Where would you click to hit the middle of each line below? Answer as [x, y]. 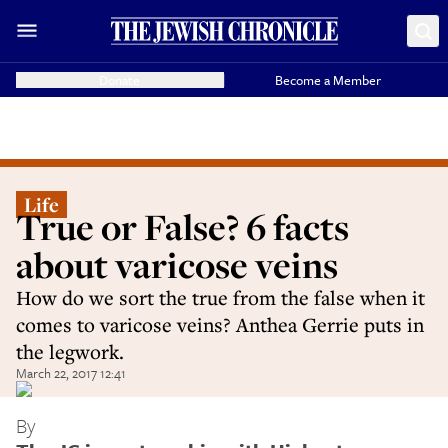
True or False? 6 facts [182, 226]
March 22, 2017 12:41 [71, 373]
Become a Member [328, 80]
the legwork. [70, 351]
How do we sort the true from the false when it [220, 297]
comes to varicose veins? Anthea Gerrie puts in [220, 324]
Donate [120, 80]
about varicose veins [177, 264]
